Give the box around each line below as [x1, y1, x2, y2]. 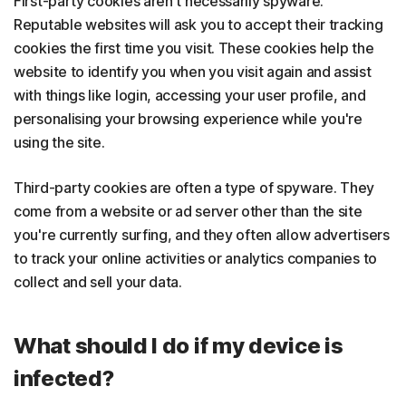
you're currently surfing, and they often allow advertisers [14, 225, 390, 244]
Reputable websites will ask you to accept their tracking [14, 14, 383, 34]
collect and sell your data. [14, 272, 182, 291]
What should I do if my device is [14, 332, 343, 359]
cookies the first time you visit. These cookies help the [14, 38, 374, 57]
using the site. [14, 132, 109, 151]
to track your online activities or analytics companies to [14, 248, 377, 267]
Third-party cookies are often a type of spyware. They [14, 178, 375, 197]
